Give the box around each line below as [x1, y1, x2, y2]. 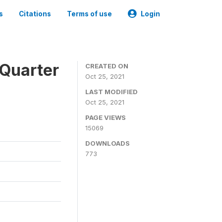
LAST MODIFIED [85, 88, 138, 96]
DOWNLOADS [85, 139, 130, 147]
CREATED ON [85, 62, 128, 70]
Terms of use [67, 10, 112, 18]
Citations [19, 10, 51, 18]
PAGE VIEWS [85, 113, 126, 121]
